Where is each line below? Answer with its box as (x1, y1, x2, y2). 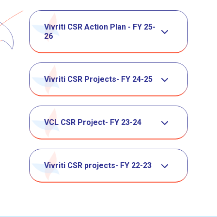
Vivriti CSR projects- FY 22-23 (44, 161, 152, 170)
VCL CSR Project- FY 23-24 (44, 118, 141, 127)
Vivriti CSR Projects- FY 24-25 (44, 75, 153, 84)
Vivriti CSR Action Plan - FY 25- (44, 22, 155, 32)
